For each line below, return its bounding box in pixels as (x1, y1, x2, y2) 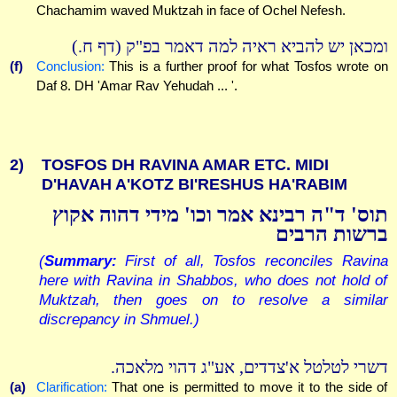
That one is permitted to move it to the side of (106, 379, 388, 395)
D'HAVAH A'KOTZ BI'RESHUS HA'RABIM (41, 175, 347, 194)
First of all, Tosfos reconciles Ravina (116, 253, 388, 269)
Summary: (43, 253, 117, 269)
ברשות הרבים (275, 222, 388, 246)
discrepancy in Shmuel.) (38, 311, 199, 328)
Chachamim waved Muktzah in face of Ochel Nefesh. (35, 2, 346, 18)
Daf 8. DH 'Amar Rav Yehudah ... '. (35, 78, 237, 94)
